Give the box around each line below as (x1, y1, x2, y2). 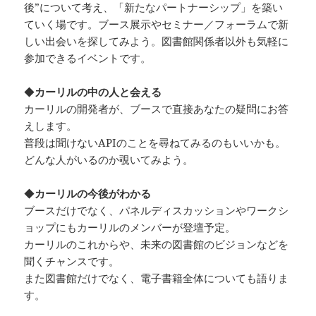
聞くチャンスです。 (24, 253, 120, 268)
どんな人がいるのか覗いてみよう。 (24, 152, 194, 166)
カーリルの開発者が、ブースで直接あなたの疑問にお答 (24, 101, 289, 116)
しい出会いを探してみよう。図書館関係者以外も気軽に (24, 33, 289, 48)
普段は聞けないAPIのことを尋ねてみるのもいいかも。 (24, 135, 286, 150)
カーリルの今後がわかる (35, 186, 152, 200)
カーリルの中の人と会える (35, 84, 162, 99)
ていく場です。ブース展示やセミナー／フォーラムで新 (24, 16, 289, 31)
